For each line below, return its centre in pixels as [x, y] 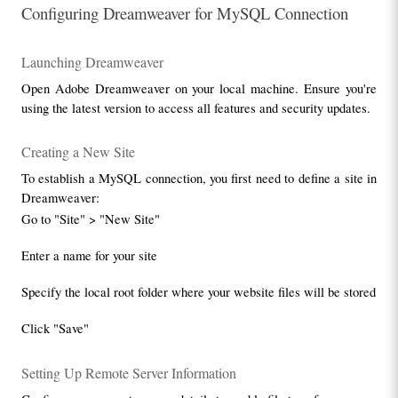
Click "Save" [55, 329]
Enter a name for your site [89, 256]
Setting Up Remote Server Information [128, 372]
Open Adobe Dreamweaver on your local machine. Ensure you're [199, 89]
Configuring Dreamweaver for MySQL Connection [184, 13]
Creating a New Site [78, 151]
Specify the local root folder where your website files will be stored [198, 292]
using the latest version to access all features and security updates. [195, 108]
